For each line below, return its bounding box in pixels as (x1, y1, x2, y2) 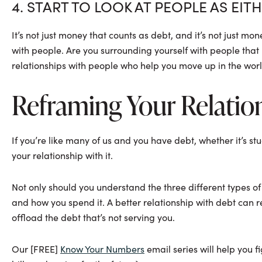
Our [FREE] (12, 242, 60, 255)
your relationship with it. (12, 149, 115, 161)
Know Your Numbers (60, 242, 144, 255)
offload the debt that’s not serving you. (12, 211, 175, 223)
